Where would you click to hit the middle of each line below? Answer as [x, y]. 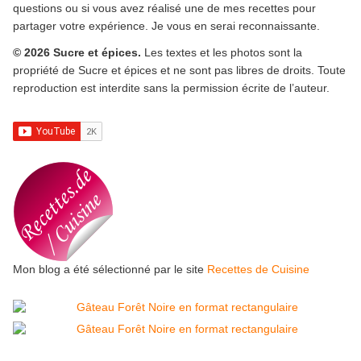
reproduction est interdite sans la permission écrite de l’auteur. [171, 88]
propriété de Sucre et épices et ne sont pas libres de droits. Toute [179, 71]
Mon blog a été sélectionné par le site [110, 270]
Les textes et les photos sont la [223, 53]
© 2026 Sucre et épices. [79, 53]
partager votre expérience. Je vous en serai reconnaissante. [166, 26]
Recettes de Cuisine [258, 270]
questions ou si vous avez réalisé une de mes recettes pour [164, 8]
